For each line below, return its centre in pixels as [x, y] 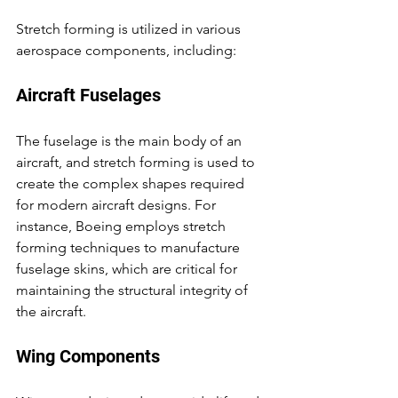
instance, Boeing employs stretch [123, 226]
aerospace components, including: [126, 50]
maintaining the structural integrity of [134, 290]
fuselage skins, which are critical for [128, 269]
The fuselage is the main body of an [131, 141]
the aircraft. [51, 311]
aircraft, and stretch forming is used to [137, 162]
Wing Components [88, 356]
